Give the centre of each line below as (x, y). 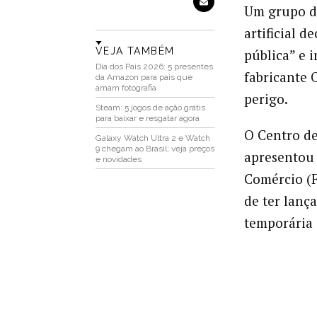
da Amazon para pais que (144, 77)
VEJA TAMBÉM (135, 51)
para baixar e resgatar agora (147, 119)
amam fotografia (126, 88)
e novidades (118, 160)
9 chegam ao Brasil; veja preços (155, 149)
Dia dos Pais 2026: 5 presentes (154, 67)
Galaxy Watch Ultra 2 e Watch (152, 138)
